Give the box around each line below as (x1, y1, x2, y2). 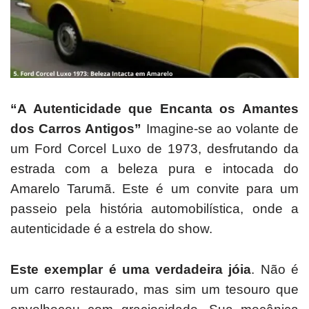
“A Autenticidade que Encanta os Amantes (10, 101, 299, 116)
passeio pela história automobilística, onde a (10, 201, 299, 216)
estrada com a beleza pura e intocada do (10, 161, 299, 176)
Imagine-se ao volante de (146, 121, 299, 136)
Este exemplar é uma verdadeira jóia (10, 261, 252, 277)
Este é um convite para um (122, 181, 299, 196)
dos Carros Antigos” (10, 121, 146, 136)
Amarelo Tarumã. (10, 181, 123, 196)
